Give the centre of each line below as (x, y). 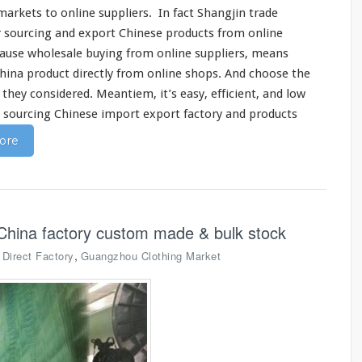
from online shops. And (181, 74)
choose (269, 74)
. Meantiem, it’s (135, 94)
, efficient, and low (255, 94)
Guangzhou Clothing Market (150, 256)
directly (93, 74)
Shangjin (221, 13)
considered (60, 94)
